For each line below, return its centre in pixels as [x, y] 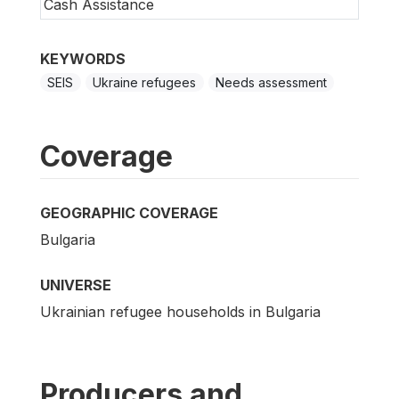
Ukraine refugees [145, 82]
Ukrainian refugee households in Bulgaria [180, 312]
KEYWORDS [83, 58]
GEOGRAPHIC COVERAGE [129, 212]
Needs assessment [271, 82]
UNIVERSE [76, 285]
